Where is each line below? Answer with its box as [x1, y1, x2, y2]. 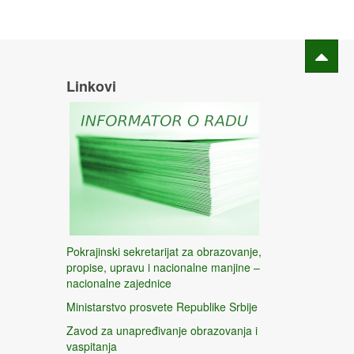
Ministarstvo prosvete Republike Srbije [66, 298, 258, 314]
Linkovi [66, 75, 116, 96]
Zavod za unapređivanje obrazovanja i [66, 322, 258, 338]
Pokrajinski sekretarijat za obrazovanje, [66, 243, 262, 259]
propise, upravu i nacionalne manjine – [66, 258, 260, 275]
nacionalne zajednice [66, 274, 171, 291]
